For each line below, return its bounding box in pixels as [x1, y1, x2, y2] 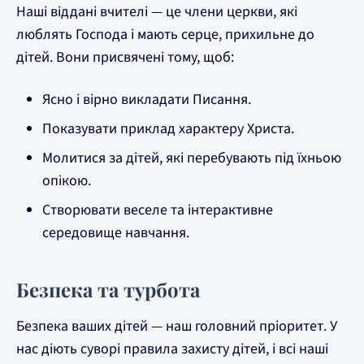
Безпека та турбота [16, 275, 200, 302]
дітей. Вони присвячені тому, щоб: [16, 46, 234, 67]
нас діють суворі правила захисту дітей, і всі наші [16, 338, 328, 359]
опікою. [42, 170, 91, 191]
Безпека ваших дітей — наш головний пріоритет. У [16, 315, 337, 336]
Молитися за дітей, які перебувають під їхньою [42, 147, 341, 168]
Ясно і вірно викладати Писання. [42, 89, 251, 110]
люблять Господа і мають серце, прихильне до [16, 24, 314, 45]
